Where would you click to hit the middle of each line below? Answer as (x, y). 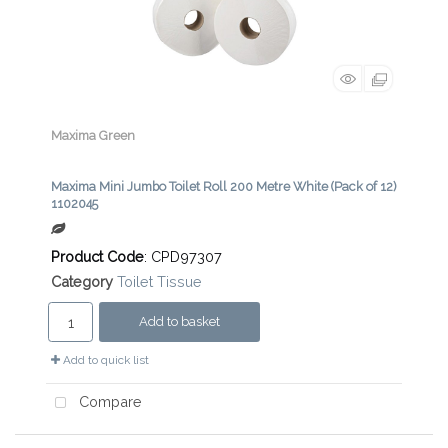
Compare (108, 402)
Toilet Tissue (159, 282)
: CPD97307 (183, 257)
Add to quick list (104, 360)
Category (82, 282)
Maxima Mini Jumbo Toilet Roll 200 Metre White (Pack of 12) (224, 187)
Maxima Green (93, 136)
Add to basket (179, 322)
